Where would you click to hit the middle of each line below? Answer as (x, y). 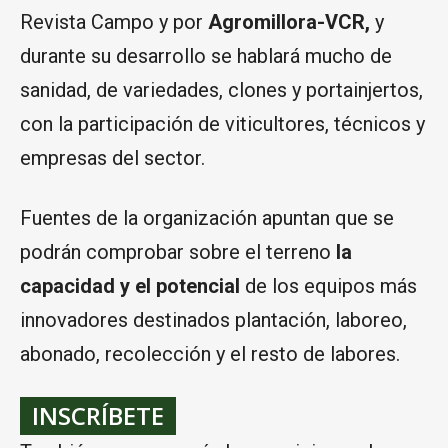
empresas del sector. (112, 158)
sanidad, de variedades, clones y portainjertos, (221, 90)
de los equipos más (328, 286)
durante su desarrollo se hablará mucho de (206, 56)
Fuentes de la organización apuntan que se (207, 218)
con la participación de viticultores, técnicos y (222, 124)
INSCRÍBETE (98, 416)
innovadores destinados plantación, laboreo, (213, 320)
